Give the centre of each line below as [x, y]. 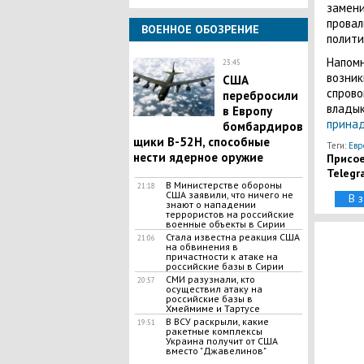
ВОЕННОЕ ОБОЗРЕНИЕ [200, 29]
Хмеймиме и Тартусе [212, 308]
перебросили [260, 95]
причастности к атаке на [221, 256]
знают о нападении [210, 204]
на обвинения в [201, 247]
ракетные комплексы [214, 331]
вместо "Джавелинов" [216, 351]
